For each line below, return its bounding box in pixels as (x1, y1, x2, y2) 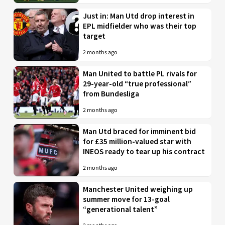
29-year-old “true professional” (83, 78, 192, 88)
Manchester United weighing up (83, 184, 193, 194)
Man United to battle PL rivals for (83, 68, 197, 78)
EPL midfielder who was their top (83, 21, 197, 31)
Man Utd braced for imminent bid (83, 126, 196, 136)
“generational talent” (83, 204, 158, 214)
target (83, 31, 106, 41)
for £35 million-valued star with (83, 136, 192, 146)
